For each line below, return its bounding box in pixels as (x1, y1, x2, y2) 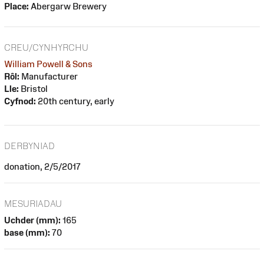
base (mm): (4, 227, 50, 237)
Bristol (19, 83, 48, 94)
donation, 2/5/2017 (4, 161, 81, 172)
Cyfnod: (4, 95, 36, 106)
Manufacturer (19, 71, 78, 81)
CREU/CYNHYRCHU (4, 42, 88, 52)
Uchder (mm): (4, 214, 61, 225)
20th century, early (36, 95, 114, 106)
